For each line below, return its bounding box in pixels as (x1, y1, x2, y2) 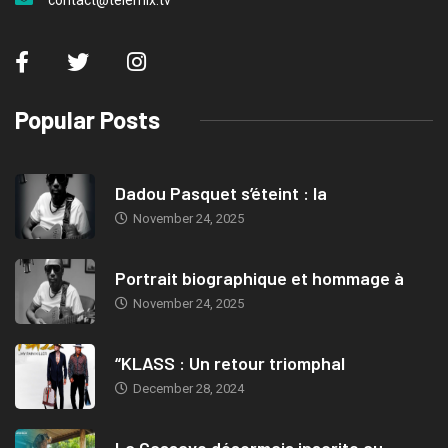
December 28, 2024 (130, 381, 244, 397)
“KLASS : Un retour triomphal (115, 352, 345, 375)
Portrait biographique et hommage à (115, 267, 404, 290)
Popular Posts (15, 105, 160, 135)
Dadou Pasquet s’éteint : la (115, 182, 327, 205)
